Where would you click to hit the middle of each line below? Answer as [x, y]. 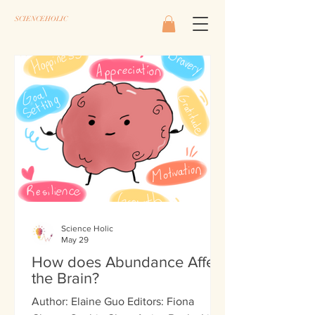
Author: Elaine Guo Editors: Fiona [113, 301]
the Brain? [65, 278]
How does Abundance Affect [129, 262]
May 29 [75, 240]
